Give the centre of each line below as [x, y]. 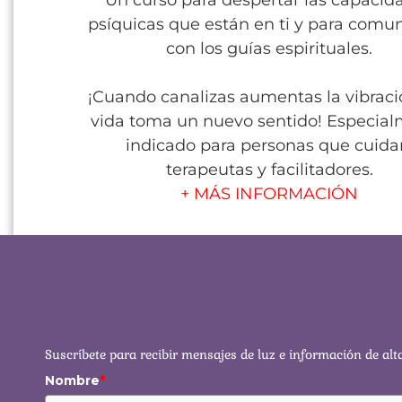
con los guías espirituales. [269, 48]
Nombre [72, 380]
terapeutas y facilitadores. [269, 170]
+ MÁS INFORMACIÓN [269, 194]
